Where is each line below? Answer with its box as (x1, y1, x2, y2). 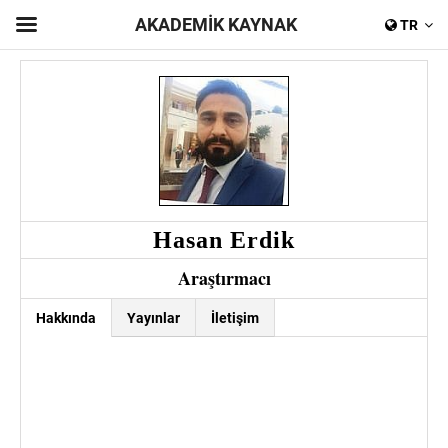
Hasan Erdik (153, 227, 295, 253)
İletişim (211, 309, 259, 326)
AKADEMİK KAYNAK (135, 14, 298, 35)
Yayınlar (127, 309, 180, 326)
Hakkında (36, 310, 96, 326)
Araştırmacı (177, 265, 271, 291)
